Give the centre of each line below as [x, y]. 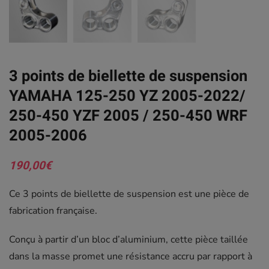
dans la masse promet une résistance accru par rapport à [131, 257]
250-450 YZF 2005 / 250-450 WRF [128, 116]
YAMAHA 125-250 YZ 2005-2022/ [127, 96]
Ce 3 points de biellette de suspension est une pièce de [129, 194]
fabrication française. [53, 211]
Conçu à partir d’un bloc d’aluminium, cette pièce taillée [128, 240]
